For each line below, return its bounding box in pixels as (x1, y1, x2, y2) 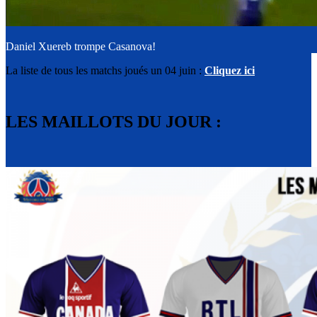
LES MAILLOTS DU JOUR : (6, 113, 226, 132)
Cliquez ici (204, 64, 255, 77)
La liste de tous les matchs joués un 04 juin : (6, 64, 204, 77)
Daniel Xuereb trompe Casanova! (6, 40, 156, 53)
